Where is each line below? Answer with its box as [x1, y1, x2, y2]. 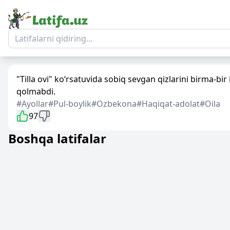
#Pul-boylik [48, 98, 91, 109]
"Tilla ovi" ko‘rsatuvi [16, 73, 92, 85]
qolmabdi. [16, 86, 55, 97]
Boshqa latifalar [8, 130, 106, 147]
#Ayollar [16, 98, 48, 109]
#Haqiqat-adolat [137, 98, 200, 109]
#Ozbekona [91, 98, 137, 109]
